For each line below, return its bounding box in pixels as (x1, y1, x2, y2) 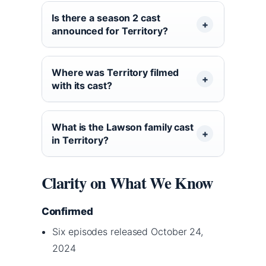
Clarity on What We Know (42, 170, 213, 194)
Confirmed (42, 205, 93, 217)
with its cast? (52, 79, 112, 91)
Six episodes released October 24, (52, 225, 204, 237)
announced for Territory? (52, 24, 168, 37)
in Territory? (52, 134, 109, 146)
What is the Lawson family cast (52, 121, 194, 133)
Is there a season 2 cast (52, 11, 160, 24)
